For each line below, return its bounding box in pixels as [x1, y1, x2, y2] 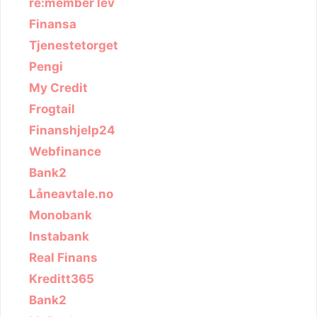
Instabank [29, 229, 89, 243]
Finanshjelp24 [29, 122, 115, 137]
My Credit [29, 80, 88, 95]
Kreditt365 [29, 271, 94, 286]
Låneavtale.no [29, 186, 113, 201]
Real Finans [29, 250, 98, 265]
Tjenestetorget [29, 38, 118, 52]
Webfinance [29, 144, 101, 158]
